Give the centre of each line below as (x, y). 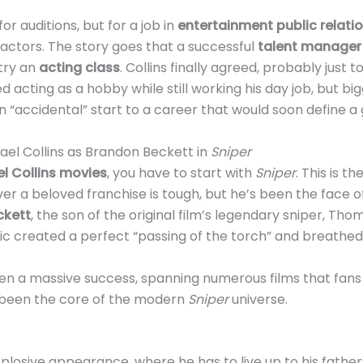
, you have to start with (181, 173)
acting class (79, 68)
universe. (258, 299)
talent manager (309, 47)
